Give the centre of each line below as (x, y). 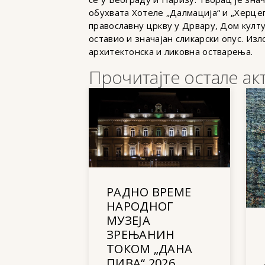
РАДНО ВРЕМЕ (149, 192)
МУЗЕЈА (128, 220)
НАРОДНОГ (140, 206)
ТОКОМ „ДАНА (150, 248)
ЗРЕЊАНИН (141, 234)
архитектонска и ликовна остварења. (171, 52)
